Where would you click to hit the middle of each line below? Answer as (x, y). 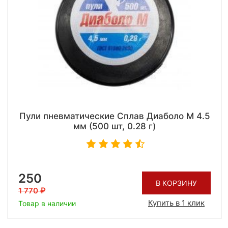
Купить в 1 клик (176, 203)
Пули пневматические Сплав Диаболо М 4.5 (115, 116)
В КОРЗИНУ (176, 183)
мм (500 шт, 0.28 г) (115, 126)
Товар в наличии (47, 204)
